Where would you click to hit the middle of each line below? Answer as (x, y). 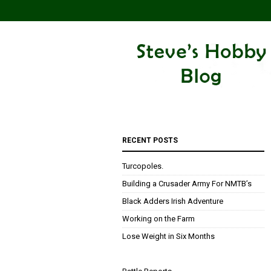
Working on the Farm (158, 219)
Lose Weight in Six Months (168, 237)
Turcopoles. (143, 166)
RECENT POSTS (150, 141)
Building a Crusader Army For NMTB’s (187, 184)
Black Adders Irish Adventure (173, 201)
